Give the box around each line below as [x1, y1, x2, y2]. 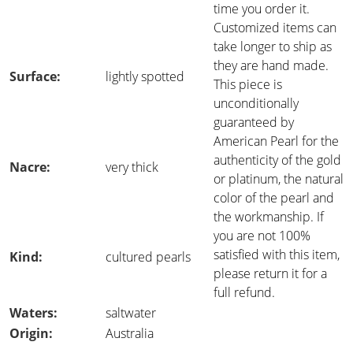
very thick [106, 158, 158, 176]
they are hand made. [214, 57, 329, 74]
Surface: [9, 68, 61, 85]
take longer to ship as [214, 38, 332, 55]
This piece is [214, 76, 282, 93]
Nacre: [9, 158, 50, 176]
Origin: [9, 325, 53, 342]
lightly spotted [106, 68, 184, 85]
